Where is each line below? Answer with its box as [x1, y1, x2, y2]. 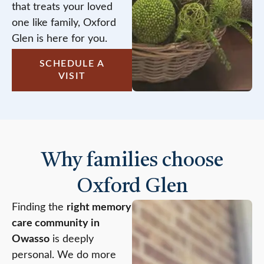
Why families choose [41, 151, 223, 171]
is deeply [49, 234, 94, 245]
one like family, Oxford [12, 17, 116, 28]
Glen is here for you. [12, 33, 107, 44]
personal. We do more [12, 250, 116, 261]
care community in [12, 218, 100, 229]
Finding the [12, 202, 67, 213]
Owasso [12, 234, 49, 245]
